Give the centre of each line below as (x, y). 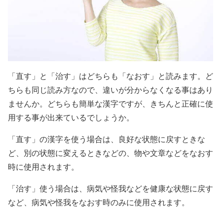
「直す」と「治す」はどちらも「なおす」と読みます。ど (110, 76)
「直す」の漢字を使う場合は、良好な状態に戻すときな (107, 139)
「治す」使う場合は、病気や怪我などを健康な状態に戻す (110, 188)
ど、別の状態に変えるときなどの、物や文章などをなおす (110, 153)
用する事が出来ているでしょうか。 (71, 117)
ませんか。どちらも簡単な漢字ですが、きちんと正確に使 (110, 104)
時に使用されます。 (43, 167)
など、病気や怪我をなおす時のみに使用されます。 (99, 202)
